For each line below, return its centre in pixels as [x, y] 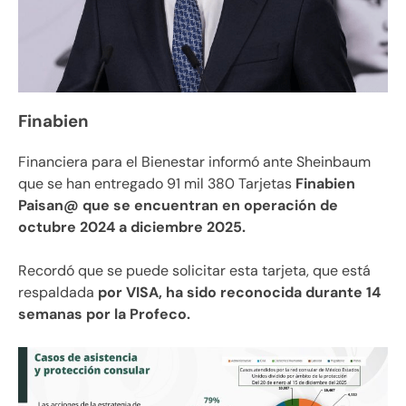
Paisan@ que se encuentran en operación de [178, 205]
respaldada [56, 292]
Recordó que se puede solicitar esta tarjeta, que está [194, 270]
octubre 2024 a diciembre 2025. [132, 227]
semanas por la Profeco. [104, 314]
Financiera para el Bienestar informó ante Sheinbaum [194, 161]
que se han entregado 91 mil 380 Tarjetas [155, 183]
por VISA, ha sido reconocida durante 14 [237, 292]
